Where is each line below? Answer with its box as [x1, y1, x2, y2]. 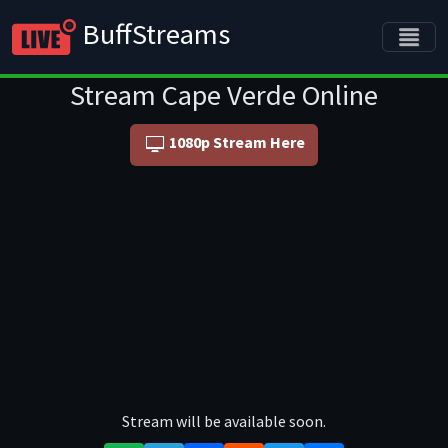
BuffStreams [76, 16, 230, 52]
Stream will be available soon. [122, 410, 326, 431]
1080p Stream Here [169, 132, 306, 152]
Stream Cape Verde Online [70, 77, 378, 113]
